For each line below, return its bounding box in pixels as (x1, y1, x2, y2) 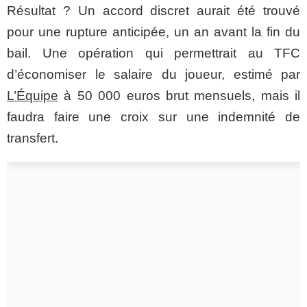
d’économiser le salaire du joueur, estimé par (7, 66, 300, 82)
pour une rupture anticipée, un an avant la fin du (7, 24, 300, 39)
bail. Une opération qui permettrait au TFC (7, 45, 300, 60)
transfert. (7, 130, 58, 145)
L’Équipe (7, 88, 58, 103)
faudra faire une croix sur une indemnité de (7, 109, 300, 124)
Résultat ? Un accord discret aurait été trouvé (7, 3, 300, 18)
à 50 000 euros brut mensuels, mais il (58, 88, 300, 103)
